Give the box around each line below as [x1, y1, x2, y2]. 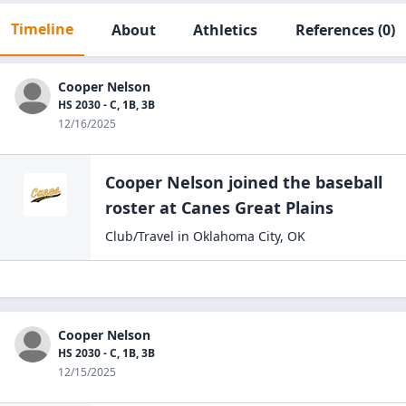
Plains [285, 197, 333, 218]
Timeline [11, 19, 73, 39]
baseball [315, 171, 382, 193]
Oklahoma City [193, 227, 280, 245]
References [295, 20, 374, 40]
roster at [105, 197, 177, 218]
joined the [224, 171, 315, 193]
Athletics [193, 20, 258, 40]
